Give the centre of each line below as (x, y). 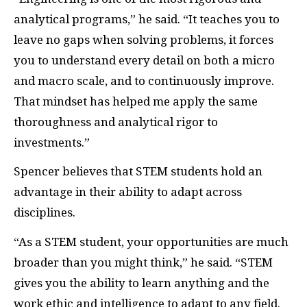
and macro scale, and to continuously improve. (144, 81)
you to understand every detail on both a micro (144, 60)
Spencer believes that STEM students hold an (138, 172)
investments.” (52, 142)
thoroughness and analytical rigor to (116, 122)
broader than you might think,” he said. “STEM (143, 262)
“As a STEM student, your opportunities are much (151, 242)
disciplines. (45, 213)
